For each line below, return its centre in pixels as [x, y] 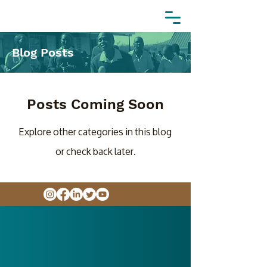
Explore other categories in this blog [95, 131]
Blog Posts [43, 52]
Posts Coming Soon [95, 104]
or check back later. [95, 151]
